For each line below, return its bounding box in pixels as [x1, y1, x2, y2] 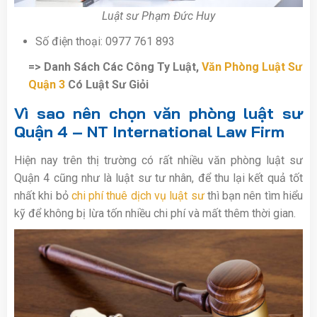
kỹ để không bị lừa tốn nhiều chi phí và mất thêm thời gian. [14, 206, 296, 220]
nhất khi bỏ [14, 188, 71, 202]
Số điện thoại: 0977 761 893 [35, 34, 175, 48]
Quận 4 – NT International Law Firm [14, 121, 284, 142]
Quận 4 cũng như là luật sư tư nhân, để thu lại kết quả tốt [14, 171, 303, 185]
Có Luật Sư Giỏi [65, 77, 149, 91]
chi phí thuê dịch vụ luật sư [71, 188, 204, 202]
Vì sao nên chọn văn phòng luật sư [14, 103, 303, 123]
